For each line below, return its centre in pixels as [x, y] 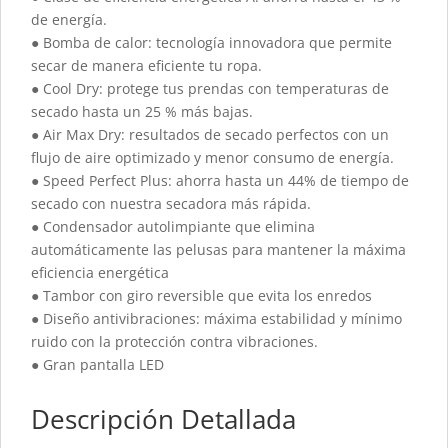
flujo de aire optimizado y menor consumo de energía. [212, 158]
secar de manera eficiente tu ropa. [146, 66]
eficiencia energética [100, 273]
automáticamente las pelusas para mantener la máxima [218, 250]
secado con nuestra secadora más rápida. [171, 204]
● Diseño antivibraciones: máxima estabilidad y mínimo [216, 319]
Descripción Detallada [163, 419]
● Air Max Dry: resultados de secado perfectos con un [210, 135]
